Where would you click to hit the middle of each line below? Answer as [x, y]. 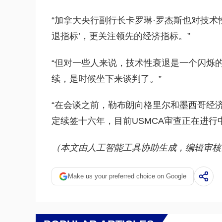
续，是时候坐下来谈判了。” [107, 79]
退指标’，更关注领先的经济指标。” [121, 36]
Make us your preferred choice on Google [127, 176]
